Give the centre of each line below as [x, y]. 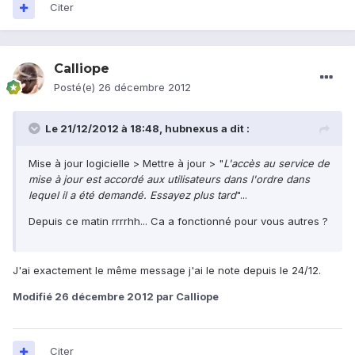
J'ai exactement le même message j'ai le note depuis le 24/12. [167, 271]
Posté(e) [76, 88]
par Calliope [186, 297]
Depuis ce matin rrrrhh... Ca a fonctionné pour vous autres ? [178, 221]
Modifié [34, 297]
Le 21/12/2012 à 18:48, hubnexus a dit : [147, 129]
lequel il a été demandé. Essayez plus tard [132, 195]
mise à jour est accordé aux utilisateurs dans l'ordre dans [169, 179]
